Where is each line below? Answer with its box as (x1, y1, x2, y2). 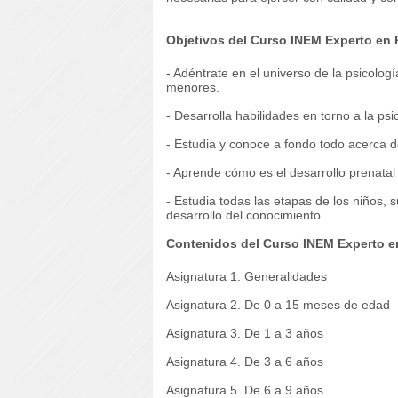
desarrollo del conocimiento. (166, 208, 324, 222)
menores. (166, 80, 219, 94)
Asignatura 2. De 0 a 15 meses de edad (166, 298, 390, 312)
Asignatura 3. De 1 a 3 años (166, 326, 323, 340)
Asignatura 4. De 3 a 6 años (166, 354, 323, 369)
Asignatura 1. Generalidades (166, 269, 327, 283)
